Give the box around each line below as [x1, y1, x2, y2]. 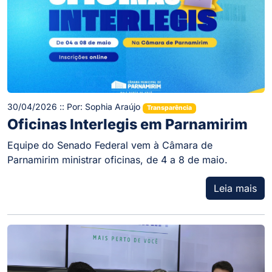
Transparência [146, 104, 192, 112]
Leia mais [214, 182, 257, 195]
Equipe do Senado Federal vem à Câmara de [7, 139, 212, 152]
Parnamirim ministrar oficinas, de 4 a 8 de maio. [7, 154, 228, 166]
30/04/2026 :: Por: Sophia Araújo [7, 101, 143, 112]
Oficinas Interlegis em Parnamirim [7, 115, 248, 134]
